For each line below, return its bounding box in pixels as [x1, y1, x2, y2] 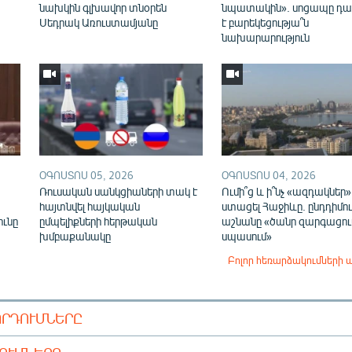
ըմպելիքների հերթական [38, 214, 157, 228]
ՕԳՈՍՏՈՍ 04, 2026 [221, 168, 316, 181]
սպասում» [221, 229, 272, 243]
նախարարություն [221, 30, 310, 44]
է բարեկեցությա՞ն [221, 15, 309, 29]
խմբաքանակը [38, 229, 111, 243]
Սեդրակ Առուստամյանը [38, 15, 158, 29]
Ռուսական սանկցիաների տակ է [38, 184, 197, 198]
